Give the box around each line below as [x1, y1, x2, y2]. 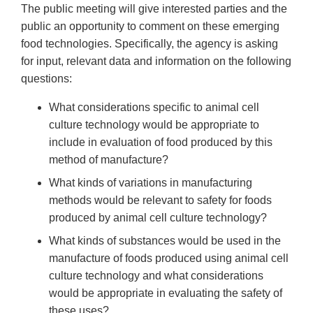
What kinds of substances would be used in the [49, 235, 281, 247]
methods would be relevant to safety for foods [49, 194, 272, 207]
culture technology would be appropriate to [49, 119, 259, 131]
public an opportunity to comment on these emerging [21, 20, 279, 33]
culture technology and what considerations [49, 270, 263, 282]
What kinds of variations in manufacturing [49, 177, 252, 189]
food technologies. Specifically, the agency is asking [21, 38, 278, 50]
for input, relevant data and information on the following [21, 55, 291, 68]
